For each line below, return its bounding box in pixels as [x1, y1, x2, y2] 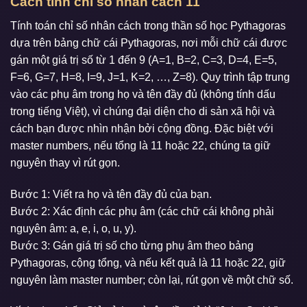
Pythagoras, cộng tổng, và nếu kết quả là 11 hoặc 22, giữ [10, 256, 286, 269]
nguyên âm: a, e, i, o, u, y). [10, 222, 136, 234]
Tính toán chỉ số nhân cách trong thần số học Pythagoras [10, 19, 286, 32]
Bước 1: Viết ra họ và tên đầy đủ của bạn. [10, 188, 212, 200]
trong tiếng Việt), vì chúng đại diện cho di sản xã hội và [10, 105, 275, 117]
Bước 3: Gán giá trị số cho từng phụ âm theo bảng [10, 239, 254, 251]
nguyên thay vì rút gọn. [10, 156, 120, 169]
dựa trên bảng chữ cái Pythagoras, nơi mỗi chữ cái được [10, 36, 287, 49]
